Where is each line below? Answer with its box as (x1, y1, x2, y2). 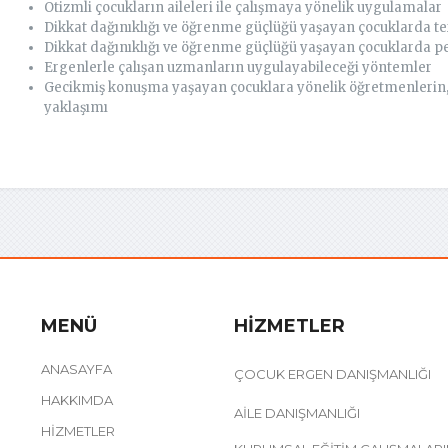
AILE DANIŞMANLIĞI (233, 405, 360, 422)
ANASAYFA (40, 361, 112, 378)
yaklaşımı (44, 99, 108, 116)
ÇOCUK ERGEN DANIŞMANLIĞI (233, 366, 431, 383)
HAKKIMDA (40, 392, 113, 409)
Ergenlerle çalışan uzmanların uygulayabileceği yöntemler (44, 59, 432, 76)
